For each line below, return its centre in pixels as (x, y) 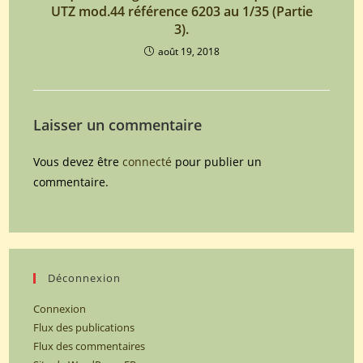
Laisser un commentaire (118, 125)
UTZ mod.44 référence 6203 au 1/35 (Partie (181, 12)
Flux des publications (84, 328)
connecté (147, 162)
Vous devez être (78, 162)
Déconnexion (85, 278)
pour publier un (217, 162)
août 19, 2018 (188, 52)
